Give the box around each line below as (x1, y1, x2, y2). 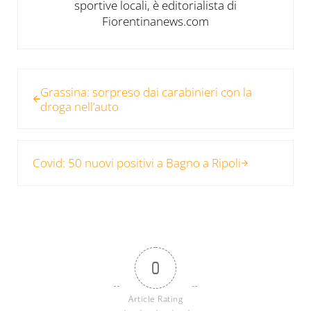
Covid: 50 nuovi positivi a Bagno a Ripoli (33, 155, 242, 171)
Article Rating (128, 292, 183, 305)
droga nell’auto (40, 98, 119, 115)
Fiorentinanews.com (101, 12, 209, 29)
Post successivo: (16, 140, 102, 157)
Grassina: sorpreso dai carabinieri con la (40, 83, 252, 100)
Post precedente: (16, 69, 106, 85)
